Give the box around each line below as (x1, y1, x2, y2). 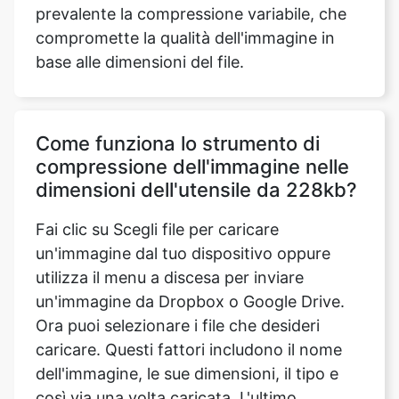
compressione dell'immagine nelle (36, 82, 349, 106)
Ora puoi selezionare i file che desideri (36, 243, 320, 263)
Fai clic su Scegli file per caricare (36, 147, 279, 167)
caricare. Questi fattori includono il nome (36, 267, 342, 287)
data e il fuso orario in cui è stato (36, 363, 281, 383)
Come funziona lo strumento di (36, 59, 320, 83)
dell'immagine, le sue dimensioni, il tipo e (36, 291, 338, 311)
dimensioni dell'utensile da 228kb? (36, 105, 357, 129)
